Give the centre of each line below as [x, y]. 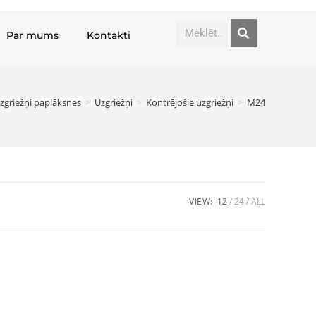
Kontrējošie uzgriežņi [190, 102]
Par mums [33, 35]
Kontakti [109, 35]
